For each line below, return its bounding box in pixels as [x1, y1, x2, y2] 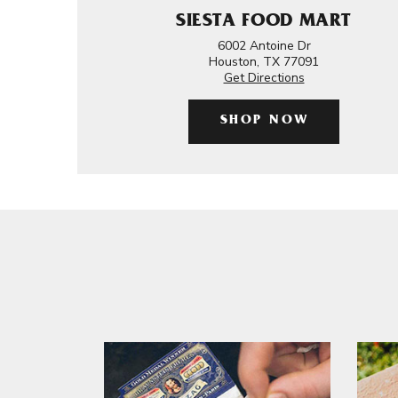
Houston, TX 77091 [209, 53, 319, 70]
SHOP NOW [219, 115, 309, 128]
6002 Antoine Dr [217, 37, 311, 54]
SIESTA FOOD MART [175, 13, 353, 32]
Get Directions [223, 69, 305, 86]
